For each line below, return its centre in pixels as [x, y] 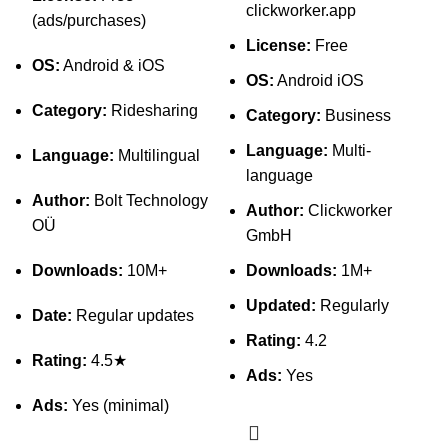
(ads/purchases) [89, 20]
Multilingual [157, 155]
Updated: [281, 305]
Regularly [352, 305]
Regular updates [133, 315]
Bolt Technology [149, 200]
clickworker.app [301, 10]
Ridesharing [152, 110]
